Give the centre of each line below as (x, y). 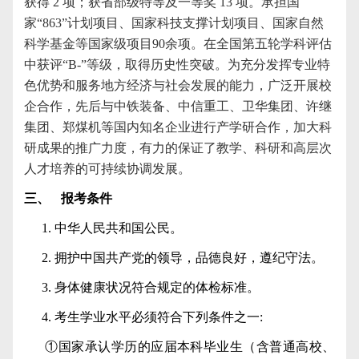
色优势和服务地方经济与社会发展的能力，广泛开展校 (178, 85)
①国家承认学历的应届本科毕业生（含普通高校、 (190, 346)
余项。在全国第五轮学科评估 (248, 43)
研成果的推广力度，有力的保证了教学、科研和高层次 (178, 147)
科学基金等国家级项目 (88, 43)
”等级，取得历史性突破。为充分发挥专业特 (206, 64)
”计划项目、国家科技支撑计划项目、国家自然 (193, 22)
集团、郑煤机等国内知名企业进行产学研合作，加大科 (178, 127)
